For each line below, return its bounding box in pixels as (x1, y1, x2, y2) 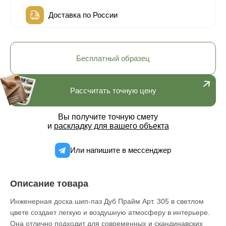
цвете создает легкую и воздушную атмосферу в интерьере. (10, 208, 210, 217)
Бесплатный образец (76, 54, 150, 63)
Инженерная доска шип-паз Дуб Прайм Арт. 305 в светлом (10, 197, 204, 206)
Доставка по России (48, 11, 118, 20)
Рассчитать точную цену (70, 86, 156, 95)
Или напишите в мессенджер (70, 146, 171, 155)
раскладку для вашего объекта (53, 122, 169, 131)
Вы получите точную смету (58, 112, 158, 122)
